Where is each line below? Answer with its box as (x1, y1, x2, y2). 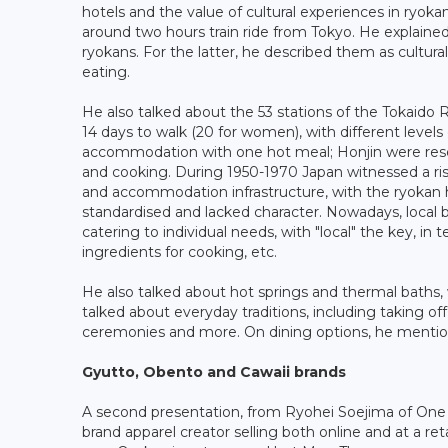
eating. (82, 62, 130, 81)
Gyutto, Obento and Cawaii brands (82, 362, 346, 381)
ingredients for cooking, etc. (82, 242, 277, 261)
